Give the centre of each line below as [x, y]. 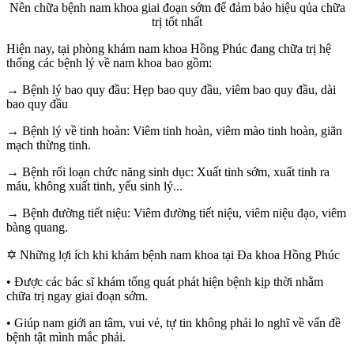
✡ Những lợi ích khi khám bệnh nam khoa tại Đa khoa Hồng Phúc [173, 255]
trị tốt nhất [177, 22]
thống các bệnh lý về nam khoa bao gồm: [109, 63]
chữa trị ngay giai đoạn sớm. [77, 296]
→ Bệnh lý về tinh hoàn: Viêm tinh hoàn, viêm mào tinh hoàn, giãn [174, 131]
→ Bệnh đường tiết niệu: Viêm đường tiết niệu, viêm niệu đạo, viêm [176, 213]
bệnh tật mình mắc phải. [66, 337]
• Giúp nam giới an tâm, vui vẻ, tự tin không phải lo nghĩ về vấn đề [173, 323]
